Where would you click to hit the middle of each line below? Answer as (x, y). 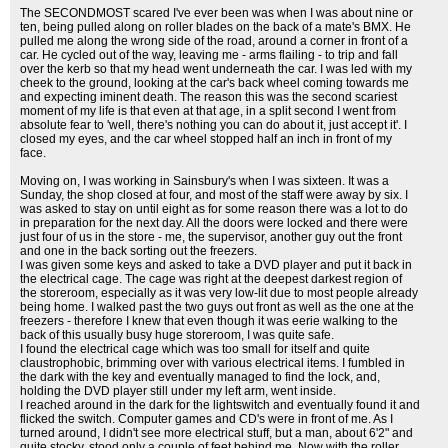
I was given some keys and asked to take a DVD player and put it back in (216, 265)
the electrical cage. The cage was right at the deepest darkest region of (211, 279)
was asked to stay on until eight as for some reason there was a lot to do (214, 209)
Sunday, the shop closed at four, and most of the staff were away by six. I (214, 195)
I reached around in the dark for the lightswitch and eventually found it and (220, 405)
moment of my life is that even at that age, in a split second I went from (208, 111)
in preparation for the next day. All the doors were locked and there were (214, 223)
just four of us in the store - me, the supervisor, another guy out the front (211, 237)
